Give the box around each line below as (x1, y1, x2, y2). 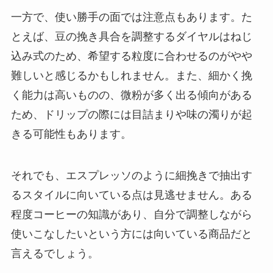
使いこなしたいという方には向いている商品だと (10, 228, 252, 241)
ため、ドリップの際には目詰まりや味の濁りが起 (10, 108, 252, 121)
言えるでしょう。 (10, 247, 99, 260)
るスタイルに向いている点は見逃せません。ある (10, 189, 252, 202)
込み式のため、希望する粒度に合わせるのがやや (10, 50, 252, 63)
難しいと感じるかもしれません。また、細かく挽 (10, 69, 252, 82)
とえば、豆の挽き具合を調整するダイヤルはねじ (10, 30, 252, 43)
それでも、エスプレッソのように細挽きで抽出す (10, 169, 252, 182)
